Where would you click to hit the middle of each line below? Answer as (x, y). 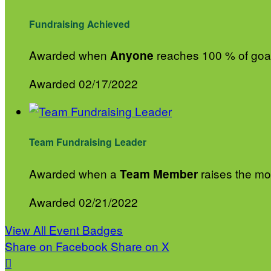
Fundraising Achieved (80, 24)
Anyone (132, 55)
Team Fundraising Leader (88, 142)
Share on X (140, 246)
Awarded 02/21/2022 (83, 201)
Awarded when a (74, 173)
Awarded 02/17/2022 (83, 83)
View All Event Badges (64, 229)
